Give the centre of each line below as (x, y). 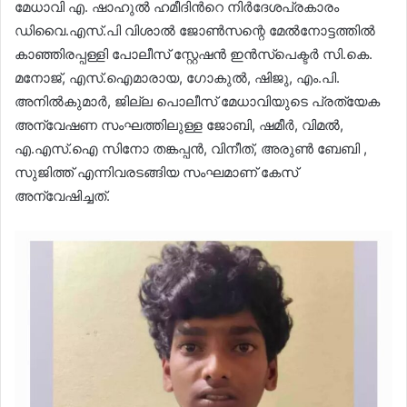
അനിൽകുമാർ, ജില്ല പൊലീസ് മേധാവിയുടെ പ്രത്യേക (197, 101)
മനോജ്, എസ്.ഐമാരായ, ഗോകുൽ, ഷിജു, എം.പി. (177, 78)
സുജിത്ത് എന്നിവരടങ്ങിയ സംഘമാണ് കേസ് (156, 172)
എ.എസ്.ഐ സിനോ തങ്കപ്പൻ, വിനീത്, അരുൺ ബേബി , (191, 149)
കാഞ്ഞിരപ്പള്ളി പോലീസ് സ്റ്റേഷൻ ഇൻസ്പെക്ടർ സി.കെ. (194, 54)
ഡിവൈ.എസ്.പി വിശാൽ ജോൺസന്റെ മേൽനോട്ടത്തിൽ (195, 30)
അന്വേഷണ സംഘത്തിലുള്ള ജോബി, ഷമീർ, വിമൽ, (179, 125)
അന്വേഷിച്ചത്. (62, 196)
